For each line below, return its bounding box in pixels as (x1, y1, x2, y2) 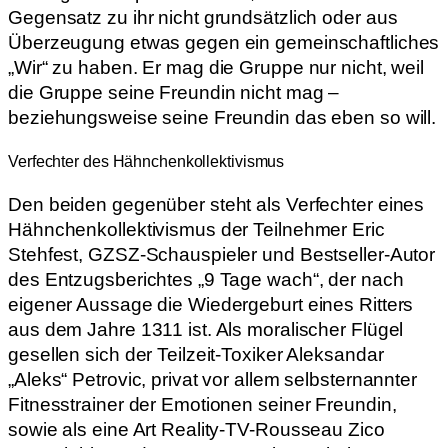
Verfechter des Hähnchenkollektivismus (8, 151, 285, 170)
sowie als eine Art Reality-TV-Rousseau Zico (8, 418, 385, 440)
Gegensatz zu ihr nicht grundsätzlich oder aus (8, 7, 398, 29)
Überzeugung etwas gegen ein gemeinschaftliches (8, 32, 440, 54)
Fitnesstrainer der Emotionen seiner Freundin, (8, 393, 397, 415)
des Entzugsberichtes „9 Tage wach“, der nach (8, 268, 404, 290)
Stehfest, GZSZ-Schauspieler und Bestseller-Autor (8, 243, 436, 265)
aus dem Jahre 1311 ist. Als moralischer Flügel (8, 318, 404, 340)
